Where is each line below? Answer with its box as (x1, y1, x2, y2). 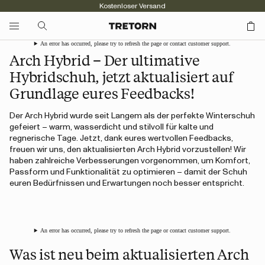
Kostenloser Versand (99, 2, 166, 9)
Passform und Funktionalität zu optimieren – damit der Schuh (9, 168, 247, 176)
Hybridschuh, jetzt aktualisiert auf (9, 67, 234, 86)
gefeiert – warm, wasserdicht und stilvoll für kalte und (9, 123, 214, 131)
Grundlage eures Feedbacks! (9, 83, 195, 102)
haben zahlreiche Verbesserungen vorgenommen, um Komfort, (9, 157, 250, 165)
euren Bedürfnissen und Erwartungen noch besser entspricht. (9, 179, 244, 188)
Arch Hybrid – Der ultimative (9, 50, 200, 69)
